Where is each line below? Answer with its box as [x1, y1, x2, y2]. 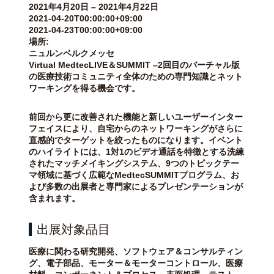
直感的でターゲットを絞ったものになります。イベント [29, 135, 243, 145]
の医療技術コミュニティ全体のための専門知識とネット [29, 72, 243, 81]
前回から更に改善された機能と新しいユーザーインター [29, 112, 243, 122]
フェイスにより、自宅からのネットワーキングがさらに [29, 124, 243, 133]
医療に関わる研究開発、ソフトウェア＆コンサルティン [29, 246, 243, 256]
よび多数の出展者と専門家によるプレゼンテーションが [29, 182, 243, 191]
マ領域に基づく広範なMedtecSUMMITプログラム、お [29, 170, 239, 180]
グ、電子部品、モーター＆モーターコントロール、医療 [29, 258, 243, 268]
